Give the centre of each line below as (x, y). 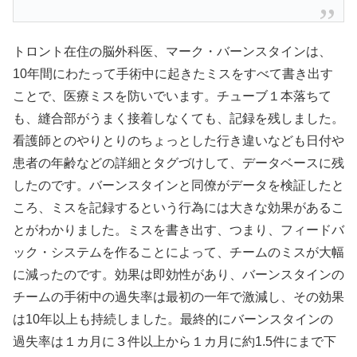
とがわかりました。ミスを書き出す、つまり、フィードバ (178, 229)
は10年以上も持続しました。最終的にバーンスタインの (173, 319)
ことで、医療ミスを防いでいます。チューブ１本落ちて (172, 96)
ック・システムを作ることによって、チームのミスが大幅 (178, 252)
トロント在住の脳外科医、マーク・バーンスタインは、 (172, 51)
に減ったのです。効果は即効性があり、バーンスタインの (178, 274)
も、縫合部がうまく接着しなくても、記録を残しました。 (178, 118)
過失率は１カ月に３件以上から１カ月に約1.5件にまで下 (175, 341)
